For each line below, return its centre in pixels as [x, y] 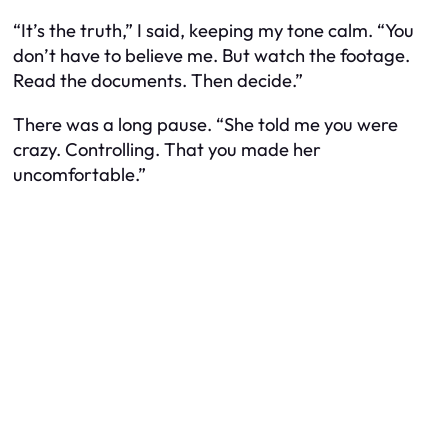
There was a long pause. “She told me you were [205, 124]
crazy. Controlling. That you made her [167, 149]
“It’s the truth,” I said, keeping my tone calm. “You [213, 31]
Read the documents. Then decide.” [158, 81]
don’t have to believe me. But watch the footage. [211, 56]
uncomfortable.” [79, 174]
